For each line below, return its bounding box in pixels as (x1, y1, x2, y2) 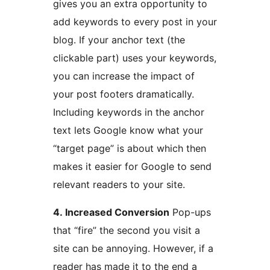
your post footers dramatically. (53, 88, 194, 101)
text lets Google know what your (53, 124, 203, 137)
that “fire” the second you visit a (53, 224, 200, 237)
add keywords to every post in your (53, 16, 217, 28)
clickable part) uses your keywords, (53, 52, 122, 64)
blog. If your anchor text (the (53, 34, 79, 46)
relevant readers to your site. (53, 178, 185, 191)
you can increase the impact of (53, 70, 195, 83)
